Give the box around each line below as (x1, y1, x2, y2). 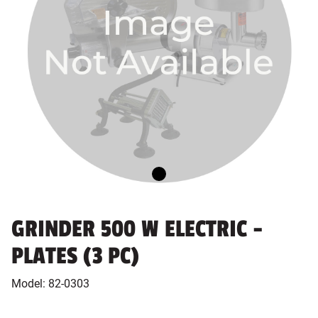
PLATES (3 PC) (11, 242, 139, 270)
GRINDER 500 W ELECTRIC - (11, 215, 263, 243)
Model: (11, 277, 48, 290)
